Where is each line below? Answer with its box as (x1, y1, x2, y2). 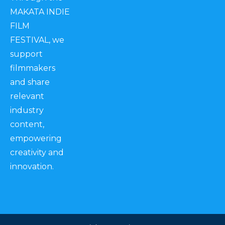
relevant (10, 91, 44, 101)
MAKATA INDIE (10, 7, 70, 17)
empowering (10, 133, 62, 143)
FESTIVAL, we (10, 35, 64, 45)
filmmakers (10, 63, 55, 73)
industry (10, 105, 44, 115)
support (10, 49, 43, 59)
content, (10, 119, 44, 129)
